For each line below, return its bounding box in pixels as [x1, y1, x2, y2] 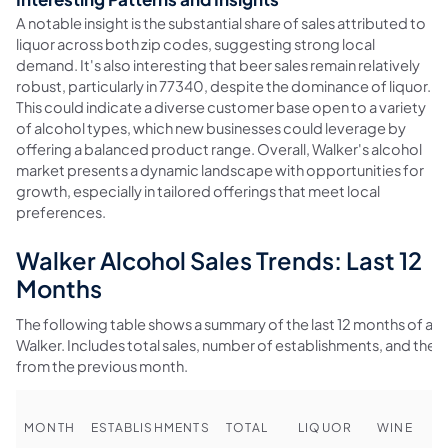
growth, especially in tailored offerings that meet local [16, 181, 380, 200]
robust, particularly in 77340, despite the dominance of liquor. [16, 76, 431, 95]
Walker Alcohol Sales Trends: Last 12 [16, 245, 422, 276]
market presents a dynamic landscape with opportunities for [16, 160, 424, 179]
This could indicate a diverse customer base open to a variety [16, 97, 426, 116]
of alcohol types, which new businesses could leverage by [16, 118, 406, 137]
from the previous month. [16, 357, 188, 376]
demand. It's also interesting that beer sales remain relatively [16, 55, 420, 74]
